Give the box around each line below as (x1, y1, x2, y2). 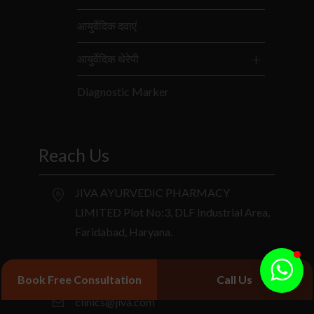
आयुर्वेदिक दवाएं (77, 18, 137, 32)
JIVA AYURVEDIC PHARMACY (75, 185, 231, 199)
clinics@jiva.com (75, 294, 156, 308)
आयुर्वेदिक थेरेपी (77, 51, 139, 65)
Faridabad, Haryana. (75, 224, 173, 238)
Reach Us (39, 144, 110, 165)
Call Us (217, 273, 253, 286)
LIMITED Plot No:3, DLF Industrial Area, (75, 205, 271, 219)
